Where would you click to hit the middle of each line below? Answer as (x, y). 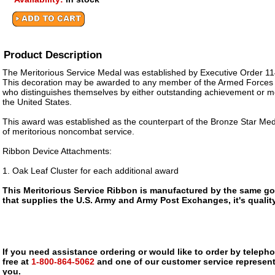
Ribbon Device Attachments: (57, 151)
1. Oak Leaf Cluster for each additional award (91, 171)
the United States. (37, 102)
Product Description (53, 55)
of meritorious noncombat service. (68, 131)
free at (16, 261)
